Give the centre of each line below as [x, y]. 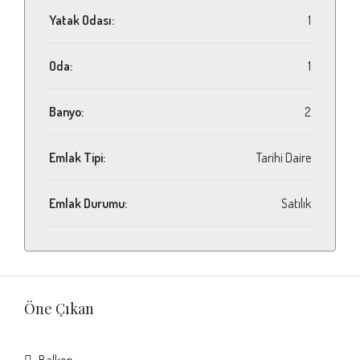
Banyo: [66, 112]
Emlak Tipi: [77, 157]
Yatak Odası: [82, 20]
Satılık [296, 203]
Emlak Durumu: [88, 203]
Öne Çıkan [59, 309]
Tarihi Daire [284, 157]
